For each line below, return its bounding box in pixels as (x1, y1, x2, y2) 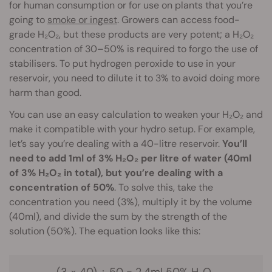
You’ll (220, 137, 247, 150)
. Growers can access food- (117, 13, 240, 26)
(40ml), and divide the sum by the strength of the (9, 209, 227, 223)
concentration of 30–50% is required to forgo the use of (9, 42, 258, 55)
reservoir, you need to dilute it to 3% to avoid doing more (9, 71, 260, 84)
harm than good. (9, 86, 81, 99)
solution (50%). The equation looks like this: (9, 224, 200, 237)
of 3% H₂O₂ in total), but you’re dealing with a (9, 166, 223, 179)
